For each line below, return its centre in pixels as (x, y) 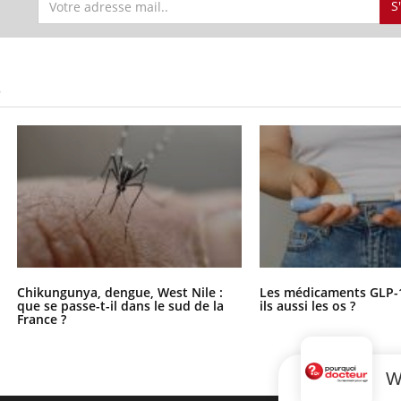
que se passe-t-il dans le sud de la (120, 306)
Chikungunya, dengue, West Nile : (119, 292)
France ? (41, 319)
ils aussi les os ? (308, 306)
